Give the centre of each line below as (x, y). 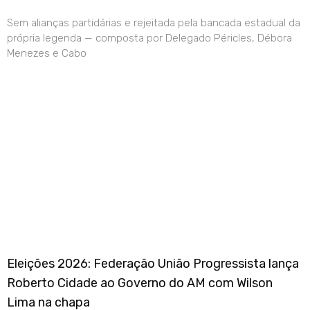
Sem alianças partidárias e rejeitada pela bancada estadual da (154, 22)
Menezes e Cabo (47, 53)
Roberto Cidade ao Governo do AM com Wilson (140, 283)
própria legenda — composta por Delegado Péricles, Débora (149, 38)
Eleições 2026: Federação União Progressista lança (153, 263)
